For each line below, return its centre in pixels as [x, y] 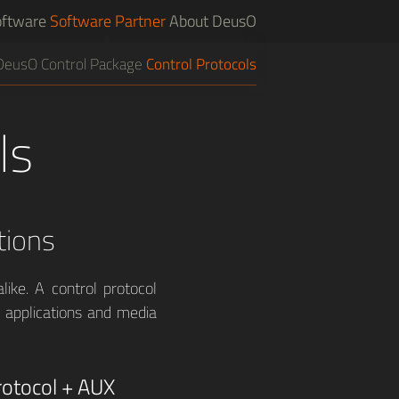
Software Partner [108, 21]
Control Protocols [201, 64]
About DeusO [213, 21]
